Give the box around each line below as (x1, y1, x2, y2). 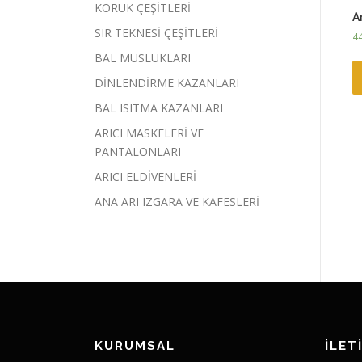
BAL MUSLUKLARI (95, 50, 191, 65)
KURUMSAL (95, 339, 175, 353)
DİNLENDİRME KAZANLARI (95, 75, 239, 90)
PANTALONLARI (95, 144, 181, 159)
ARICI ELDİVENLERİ (95, 169, 196, 184)
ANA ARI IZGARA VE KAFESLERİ (95, 194, 259, 209)
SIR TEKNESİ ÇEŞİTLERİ (95, 25, 218, 40)
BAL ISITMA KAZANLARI (95, 100, 223, 116)
